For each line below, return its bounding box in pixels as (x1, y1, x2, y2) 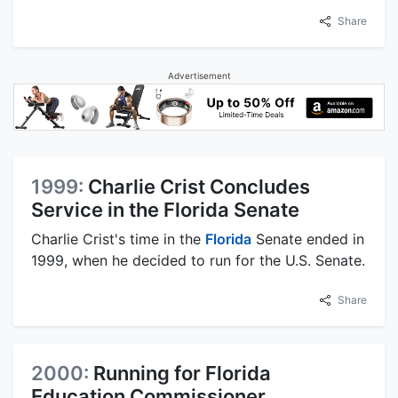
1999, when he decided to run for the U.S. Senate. (31, 251, 365, 270)
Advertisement (167, 69, 231, 81)
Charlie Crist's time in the (31, 230, 205, 249)
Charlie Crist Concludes (88, 175, 310, 199)
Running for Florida (93, 362, 271, 386)
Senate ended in (251, 230, 364, 249)
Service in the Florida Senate (31, 198, 299, 222)
